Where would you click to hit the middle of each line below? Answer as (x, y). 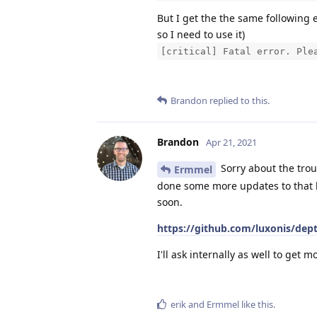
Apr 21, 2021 (231, 143)
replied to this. (238, 101)
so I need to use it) (201, 35)
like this (256, 305)
